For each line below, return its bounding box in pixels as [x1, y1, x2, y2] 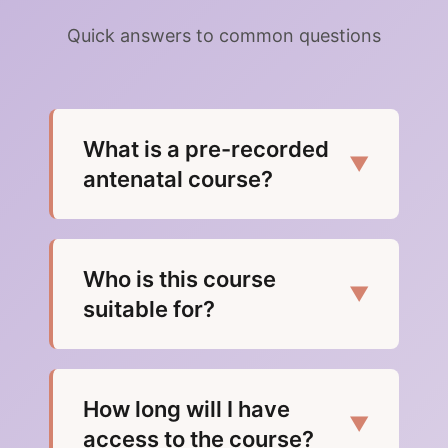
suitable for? [83, 296, 215, 323]
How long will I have [83, 396, 290, 423]
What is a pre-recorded [83, 136, 329, 163]
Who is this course [83, 266, 276, 293]
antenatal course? [83, 166, 273, 193]
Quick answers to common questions [67, 25, 381, 47]
